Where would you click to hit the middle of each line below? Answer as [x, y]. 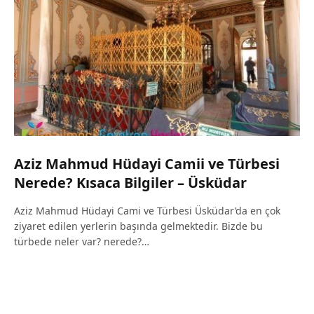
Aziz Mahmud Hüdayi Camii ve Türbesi [147, 164]
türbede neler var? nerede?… [82, 242]
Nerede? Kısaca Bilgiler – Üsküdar [130, 183]
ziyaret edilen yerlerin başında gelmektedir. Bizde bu [138, 226]
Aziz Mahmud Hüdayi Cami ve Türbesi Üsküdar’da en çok [147, 211]
